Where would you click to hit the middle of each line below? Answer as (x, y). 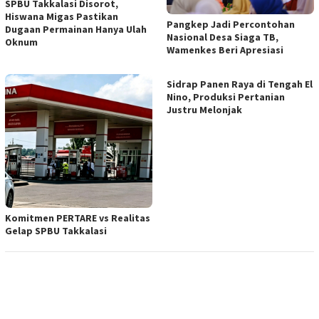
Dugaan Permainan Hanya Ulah (76, 29)
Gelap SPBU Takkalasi (56, 230)
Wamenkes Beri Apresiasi (225, 50)
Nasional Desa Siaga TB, (223, 37)
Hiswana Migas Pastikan (62, 16)
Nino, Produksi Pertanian (226, 97)
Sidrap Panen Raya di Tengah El (240, 84)
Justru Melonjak (204, 110)
